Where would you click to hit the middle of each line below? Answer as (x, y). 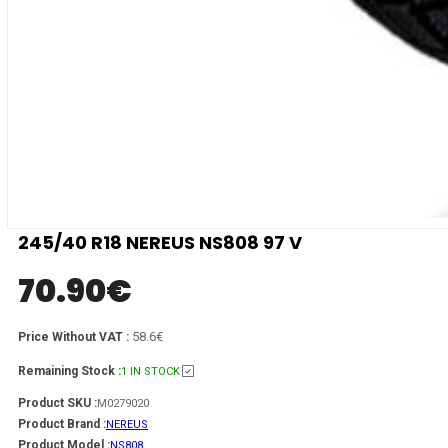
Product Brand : (62, 423)
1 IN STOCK (150, 371)
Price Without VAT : (75, 336)
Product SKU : (57, 402)
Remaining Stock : (69, 370)
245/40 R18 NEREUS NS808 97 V (160, 242)
